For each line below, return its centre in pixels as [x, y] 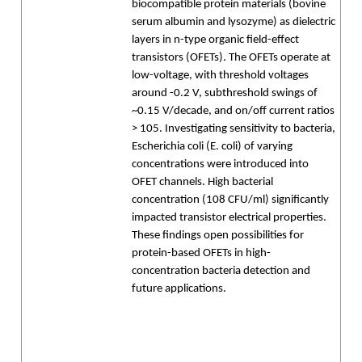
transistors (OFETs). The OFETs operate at [231, 58]
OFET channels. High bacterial [202, 182]
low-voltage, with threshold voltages [220, 76]
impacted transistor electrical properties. [229, 218]
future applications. [179, 289]
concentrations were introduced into [220, 164]
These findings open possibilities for [218, 236]
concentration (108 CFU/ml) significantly [230, 200]
